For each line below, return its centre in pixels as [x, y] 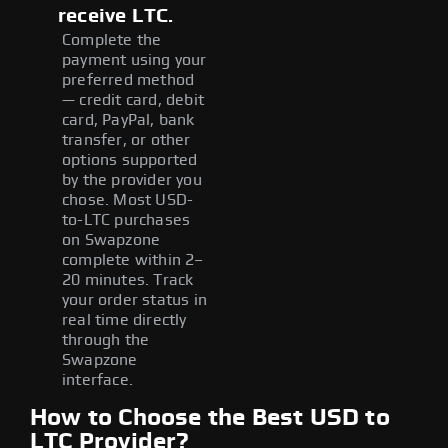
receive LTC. [116, 15]
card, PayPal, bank [128, 119]
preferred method [128, 79]
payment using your [134, 59]
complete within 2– [133, 259]
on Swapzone [111, 239]
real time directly [124, 319]
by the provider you [132, 179]
